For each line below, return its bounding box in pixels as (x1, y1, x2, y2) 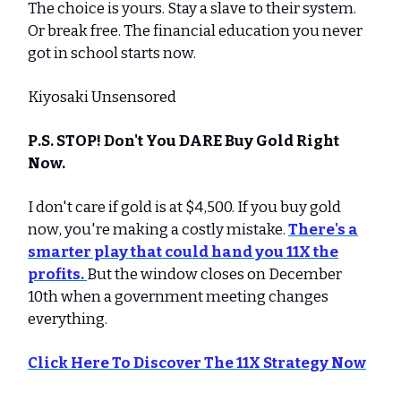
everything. (28, 310, 107, 328)
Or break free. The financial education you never (28, 21, 363, 40)
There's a (288, 220, 358, 239)
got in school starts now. (28, 44, 196, 63)
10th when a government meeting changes (28, 287, 328, 306)
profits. (28, 265, 87, 284)
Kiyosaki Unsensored (28, 88, 176, 107)
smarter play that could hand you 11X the (28, 243, 338, 261)
